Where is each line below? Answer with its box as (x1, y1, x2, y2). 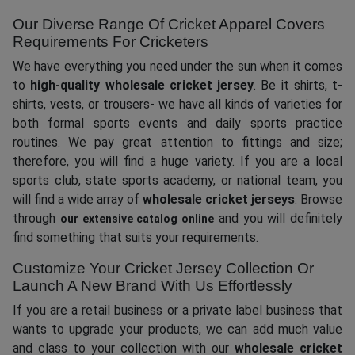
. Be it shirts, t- (254, 78, 342, 94)
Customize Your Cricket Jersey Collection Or (13, 260, 314, 277)
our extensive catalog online (59, 212, 214, 226)
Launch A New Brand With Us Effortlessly (13, 277, 292, 295)
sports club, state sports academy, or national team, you (13, 173, 342, 189)
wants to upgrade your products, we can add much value (13, 322, 342, 338)
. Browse (295, 192, 342, 208)
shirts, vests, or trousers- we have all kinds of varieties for (13, 97, 342, 113)
